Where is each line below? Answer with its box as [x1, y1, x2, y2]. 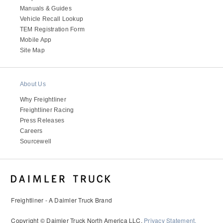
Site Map [20, 46, 45, 54]
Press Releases [20, 117, 65, 124]
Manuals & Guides [20, 4, 72, 12]
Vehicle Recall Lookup [20, 15, 84, 22]
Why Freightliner [20, 96, 66, 104]
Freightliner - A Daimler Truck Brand [11, 196, 112, 204]
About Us [20, 81, 46, 88]
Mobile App [20, 36, 52, 43]
